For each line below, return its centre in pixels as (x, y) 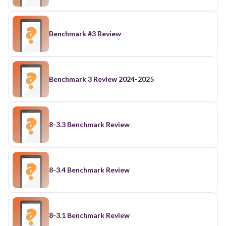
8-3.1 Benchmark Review (89, 215)
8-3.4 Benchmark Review (89, 169)
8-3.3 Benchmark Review (89, 124)
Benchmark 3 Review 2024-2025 (101, 79)
